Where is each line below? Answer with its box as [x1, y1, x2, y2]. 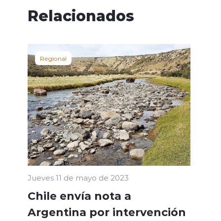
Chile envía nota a [28, 188, 131, 203]
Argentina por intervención [28, 204, 186, 220]
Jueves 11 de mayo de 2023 [28, 173, 129, 183]
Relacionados [28, 4, 134, 25]
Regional [40, 54, 67, 62]
